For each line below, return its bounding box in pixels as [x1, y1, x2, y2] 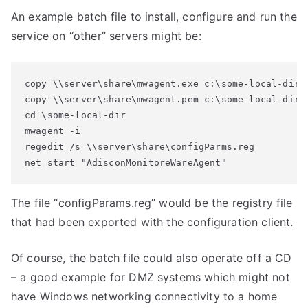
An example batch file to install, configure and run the [11, 10, 297, 23]
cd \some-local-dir [25, 110, 126, 120]
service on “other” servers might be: [11, 29, 201, 43]
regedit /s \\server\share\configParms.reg [25, 142, 255, 152]
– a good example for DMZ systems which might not [11, 270, 290, 284]
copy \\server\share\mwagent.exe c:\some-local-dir [25, 78, 300, 89]
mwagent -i [25, 126, 81, 136]
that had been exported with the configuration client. [11, 215, 294, 229]
